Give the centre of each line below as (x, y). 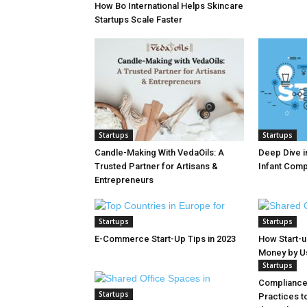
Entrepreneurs (124, 180)
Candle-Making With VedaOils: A (159, 152)
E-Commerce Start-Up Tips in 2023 (165, 239)
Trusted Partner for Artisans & (156, 166)
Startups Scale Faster (138, 20)
